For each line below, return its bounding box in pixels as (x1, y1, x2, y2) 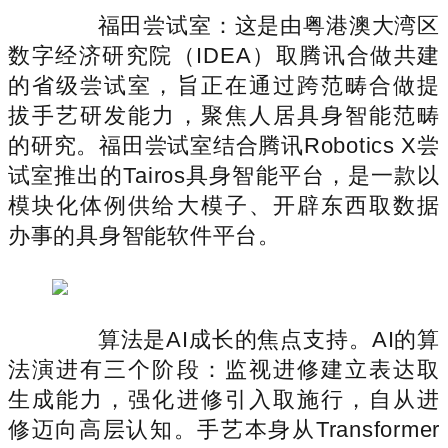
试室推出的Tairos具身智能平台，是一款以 (8, 162, 440, 188)
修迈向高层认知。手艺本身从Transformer (8, 416, 440, 442)
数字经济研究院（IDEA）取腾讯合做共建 (8, 42, 440, 68)
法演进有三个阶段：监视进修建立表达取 (8, 356, 440, 382)
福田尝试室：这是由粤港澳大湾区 (52, 12, 440, 38)
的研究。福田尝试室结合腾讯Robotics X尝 (8, 132, 440, 158)
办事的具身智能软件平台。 (8, 222, 281, 248)
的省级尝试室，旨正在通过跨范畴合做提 (8, 72, 440, 98)
